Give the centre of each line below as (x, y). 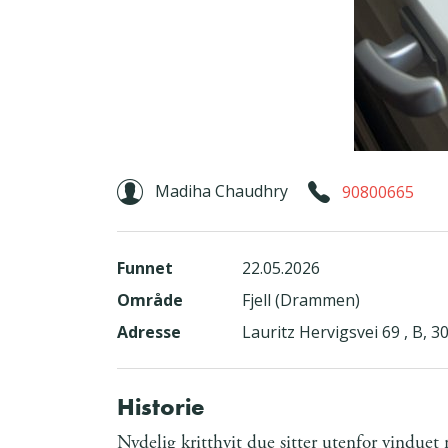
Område (150, 300)
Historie (161, 407)
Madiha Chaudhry (221, 191)
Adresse (149, 332)
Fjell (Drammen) (300, 300)
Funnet (145, 268)
